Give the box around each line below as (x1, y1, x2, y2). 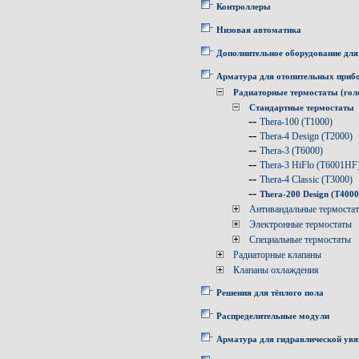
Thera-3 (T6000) (260, 145, 323, 156)
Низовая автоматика (216, 25, 301, 34)
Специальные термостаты (249, 234, 351, 245)
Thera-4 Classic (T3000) (260, 174, 353, 185)
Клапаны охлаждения (233, 264, 319, 276)
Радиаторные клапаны (233, 249, 321, 260)
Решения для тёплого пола (216, 288, 324, 297)
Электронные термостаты (249, 219, 352, 230)
